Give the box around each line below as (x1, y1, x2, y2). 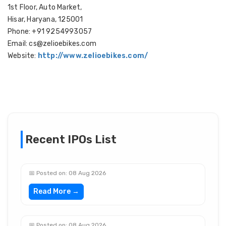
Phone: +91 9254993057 (8, 27, 92, 36)
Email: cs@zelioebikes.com (8, 39, 96, 48)
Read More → (33, 187, 79, 196)
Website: (8, 51, 38, 60)
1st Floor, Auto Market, (8, 3, 82, 12)
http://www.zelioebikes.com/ (37, 51, 148, 60)
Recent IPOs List (25, 133, 117, 146)
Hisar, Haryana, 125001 (8, 15, 83, 24)
